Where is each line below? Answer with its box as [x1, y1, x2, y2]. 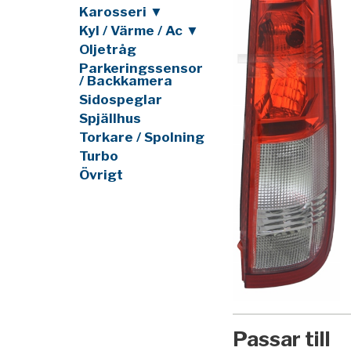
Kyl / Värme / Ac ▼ [78, 22, 199, 38]
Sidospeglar [78, 91, 162, 107]
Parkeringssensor [78, 60, 203, 76]
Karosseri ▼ [78, 3, 163, 20]
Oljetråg [78, 41, 136, 57]
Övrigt [78, 166, 123, 183]
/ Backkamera [78, 72, 172, 89]
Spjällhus [78, 110, 141, 126]
